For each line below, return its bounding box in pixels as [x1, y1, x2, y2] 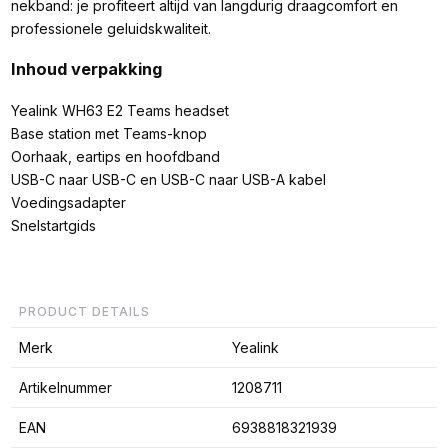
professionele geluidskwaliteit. [10, 19, 211, 37]
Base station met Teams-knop [10, 125, 207, 143]
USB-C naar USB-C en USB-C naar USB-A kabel [10, 171, 326, 189]
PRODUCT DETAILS [18, 303, 150, 319]
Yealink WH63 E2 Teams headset [10, 102, 229, 120]
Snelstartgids [10, 217, 96, 235]
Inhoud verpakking [10, 58, 162, 79]
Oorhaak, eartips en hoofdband [10, 148, 220, 166]
